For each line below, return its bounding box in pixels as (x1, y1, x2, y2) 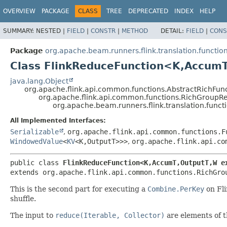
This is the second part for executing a (10, 184, 147, 193)
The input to (10, 211, 55, 219)
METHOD (122, 27, 148, 34)
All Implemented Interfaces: (10, 117, 106, 124)
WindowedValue (10, 137, 63, 145)
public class (10, 158, 63, 167)
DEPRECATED (128, 8, 168, 15)
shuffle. (10, 194, 36, 203)
